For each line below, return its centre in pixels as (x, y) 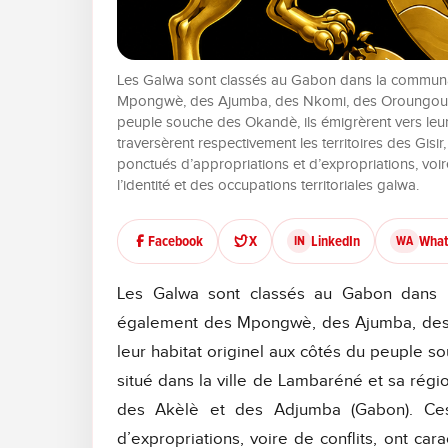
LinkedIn (335, 240)
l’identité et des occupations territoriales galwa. (268, 186)
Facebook (175, 240)
